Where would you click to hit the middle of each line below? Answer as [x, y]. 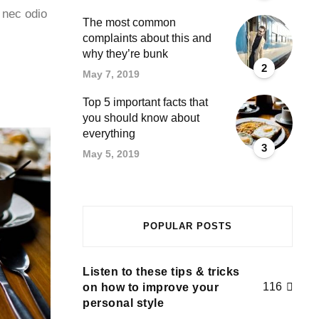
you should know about [141, 117]
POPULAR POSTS [188, 226]
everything [109, 133]
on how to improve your [151, 287]
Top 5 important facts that [145, 102]
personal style [123, 303]
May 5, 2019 [111, 153]
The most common [129, 22]
